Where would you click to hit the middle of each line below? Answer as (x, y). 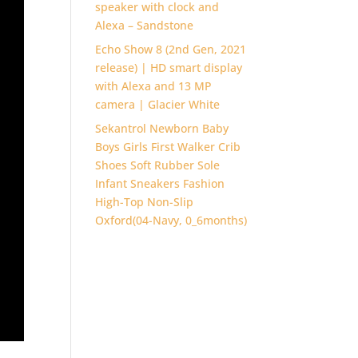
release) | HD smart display (169, 68)
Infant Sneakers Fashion (160, 183)
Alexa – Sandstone (145, 25)
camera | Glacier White (158, 104)
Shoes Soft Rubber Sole (158, 165)
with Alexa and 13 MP (154, 86)
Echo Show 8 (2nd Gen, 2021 (171, 49)
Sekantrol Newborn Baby (162, 128)
